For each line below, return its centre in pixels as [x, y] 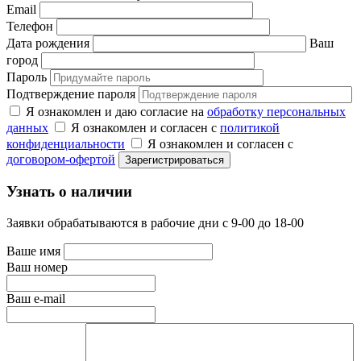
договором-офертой [61, 159]
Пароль [28, 77]
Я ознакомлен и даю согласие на [116, 111]
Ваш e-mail [36, 298]
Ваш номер [37, 267]
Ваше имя [35, 251]
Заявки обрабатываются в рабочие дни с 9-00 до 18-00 [155, 222]
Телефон [31, 26]
